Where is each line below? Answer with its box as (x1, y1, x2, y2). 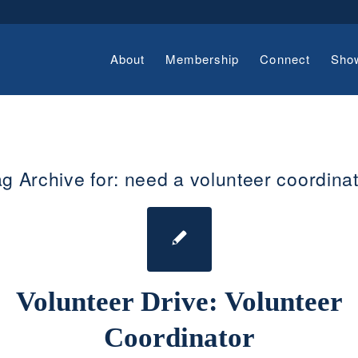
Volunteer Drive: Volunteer (15, 286, 343, 317)
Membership (165, 50, 240, 67)
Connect (260, 50, 310, 67)
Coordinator (103, 322, 255, 353)
